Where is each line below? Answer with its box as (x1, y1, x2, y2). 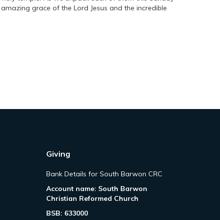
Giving (46, 149, 70, 159)
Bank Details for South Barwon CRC (46, 169, 163, 178)
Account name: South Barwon (46, 184, 147, 193)
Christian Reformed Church (46, 194, 138, 203)
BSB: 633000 (46, 209, 88, 218)
